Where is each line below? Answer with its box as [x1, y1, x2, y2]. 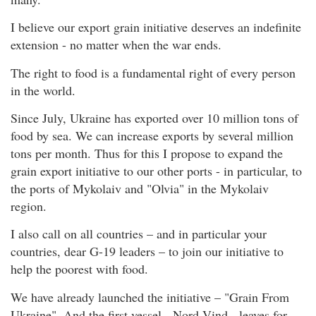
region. [11, 197, 47, 215]
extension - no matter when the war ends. [11, 36, 221, 54]
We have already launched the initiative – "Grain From [11, 288, 289, 305]
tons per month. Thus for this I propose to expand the [11, 145, 283, 162]
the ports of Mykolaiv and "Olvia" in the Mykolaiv [11, 180, 269, 197]
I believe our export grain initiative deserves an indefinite [11, 18, 301, 36]
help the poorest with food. [11, 260, 148, 278]
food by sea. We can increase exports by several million [11, 127, 293, 145]
